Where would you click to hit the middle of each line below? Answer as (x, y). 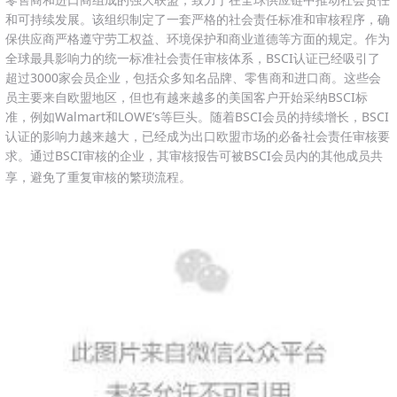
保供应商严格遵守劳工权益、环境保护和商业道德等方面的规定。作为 (198, 38)
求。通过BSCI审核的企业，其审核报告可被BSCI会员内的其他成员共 (194, 155)
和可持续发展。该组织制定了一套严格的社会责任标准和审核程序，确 (198, 19)
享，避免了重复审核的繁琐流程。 (98, 176)
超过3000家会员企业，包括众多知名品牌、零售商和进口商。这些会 (193, 77)
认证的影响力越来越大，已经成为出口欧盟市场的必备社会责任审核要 (198, 136)
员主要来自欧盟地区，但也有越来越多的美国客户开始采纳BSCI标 (187, 97)
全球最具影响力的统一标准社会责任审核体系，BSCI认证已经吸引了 (193, 58)
